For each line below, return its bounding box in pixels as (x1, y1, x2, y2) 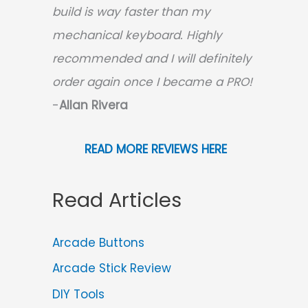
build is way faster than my (52, 3, 210, 20)
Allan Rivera (59, 96, 128, 113)
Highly (186, 26, 222, 43)
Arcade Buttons (52, 234, 144, 251)
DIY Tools (52, 286, 104, 303)
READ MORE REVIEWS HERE (84, 140, 227, 157)
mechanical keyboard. (52, 26, 183, 43)
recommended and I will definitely (52, 49, 252, 67)
